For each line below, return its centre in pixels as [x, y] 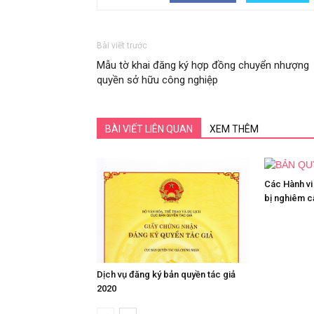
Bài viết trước [122, 46]
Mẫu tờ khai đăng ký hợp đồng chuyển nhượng [203, 65]
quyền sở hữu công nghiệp [157, 80]
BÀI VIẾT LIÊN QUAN [149, 129]
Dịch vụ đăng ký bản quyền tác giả [166, 274]
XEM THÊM [234, 129]
